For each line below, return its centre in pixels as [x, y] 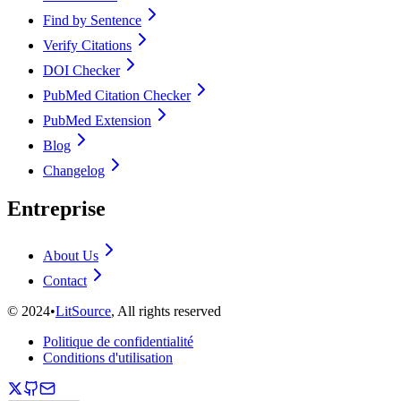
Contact [65, 281]
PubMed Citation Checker [117, 96]
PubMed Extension [97, 121]
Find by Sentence [92, 21]
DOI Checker [81, 71]
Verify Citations [87, 46]
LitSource [83, 311]
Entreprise [56, 209]
